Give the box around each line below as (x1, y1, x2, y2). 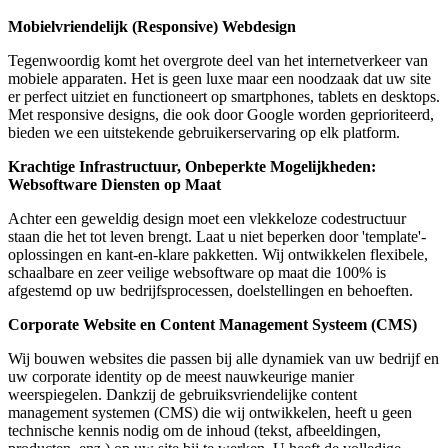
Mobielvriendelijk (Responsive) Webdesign (8, 18, 296, 36)
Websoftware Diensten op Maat (8, 176, 221, 194)
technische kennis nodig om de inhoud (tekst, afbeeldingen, (8, 422, 381, 440)
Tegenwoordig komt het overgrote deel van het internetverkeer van (8, 52, 428, 70)
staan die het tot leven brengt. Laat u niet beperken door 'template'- (8, 228, 426, 246)
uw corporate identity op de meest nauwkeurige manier (8, 368, 354, 386)
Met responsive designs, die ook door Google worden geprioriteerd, (8, 106, 434, 124)
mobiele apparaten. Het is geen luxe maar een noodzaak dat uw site (8, 70, 431, 88)
